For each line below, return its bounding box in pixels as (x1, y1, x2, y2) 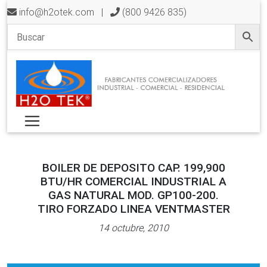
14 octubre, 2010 (98, 221, 169, 234)
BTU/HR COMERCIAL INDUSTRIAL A (41, 173, 226, 188)
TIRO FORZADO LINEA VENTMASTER (37, 201, 230, 216)
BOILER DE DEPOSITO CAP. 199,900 (42, 160, 225, 175)
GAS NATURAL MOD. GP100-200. (48, 187, 219, 202)
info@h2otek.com (19, 6, 94, 18)
